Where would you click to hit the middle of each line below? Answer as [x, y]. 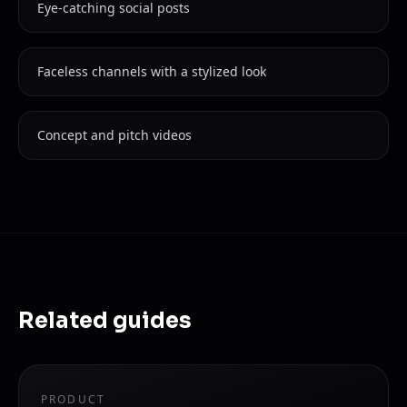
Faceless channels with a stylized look [152, 71]
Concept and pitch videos [114, 135]
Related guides [105, 321]
